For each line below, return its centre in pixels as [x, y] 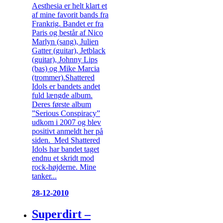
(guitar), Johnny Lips [65, 59]
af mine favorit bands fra [70, 15]
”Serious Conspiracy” [66, 113]
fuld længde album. [62, 95]
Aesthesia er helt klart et [69, 6]
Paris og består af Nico [67, 33]
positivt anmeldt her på [67, 131]
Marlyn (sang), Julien [65, 42]
